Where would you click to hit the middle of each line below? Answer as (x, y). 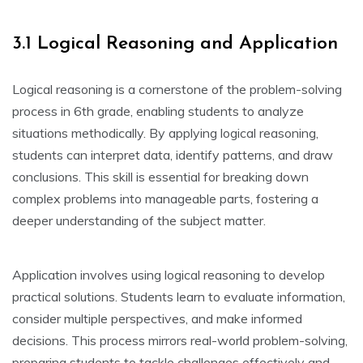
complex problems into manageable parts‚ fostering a (165, 199)
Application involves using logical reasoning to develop (169, 275)
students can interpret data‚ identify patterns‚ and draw (173, 155)
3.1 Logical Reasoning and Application (175, 45)
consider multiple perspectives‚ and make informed (157, 319)
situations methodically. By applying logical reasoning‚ (165, 133)
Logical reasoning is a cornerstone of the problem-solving (177, 90)
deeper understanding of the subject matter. (139, 221)
